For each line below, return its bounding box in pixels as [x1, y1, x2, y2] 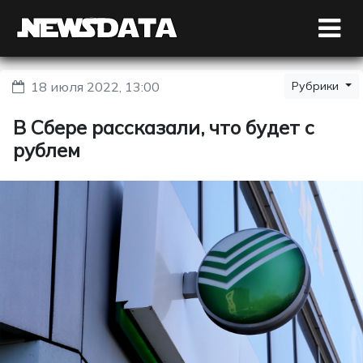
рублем [13, 138, 80, 162]
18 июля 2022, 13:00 [31, 79, 160, 95]
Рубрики [292, 79, 343, 93]
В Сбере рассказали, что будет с [13, 115, 314, 139]
